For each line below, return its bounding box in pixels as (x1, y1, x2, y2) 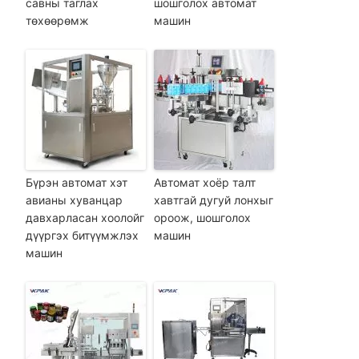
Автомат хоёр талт (153, 175, 256, 190)
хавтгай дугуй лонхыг (153, 193, 273, 208)
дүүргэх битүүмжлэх (25, 228, 139, 243)
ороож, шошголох (153, 211, 251, 225)
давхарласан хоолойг (25, 211, 144, 225)
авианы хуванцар (25, 193, 123, 208)
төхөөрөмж (25, 14, 89, 28)
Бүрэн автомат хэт (25, 175, 127, 190)
